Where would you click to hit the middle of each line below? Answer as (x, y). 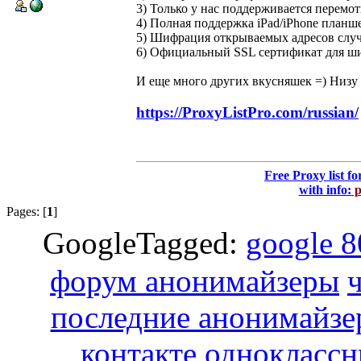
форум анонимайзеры (195, 280)
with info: (325, 189)
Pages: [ (27, 211)
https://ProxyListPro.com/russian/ (247, 112)
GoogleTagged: (144, 243)
